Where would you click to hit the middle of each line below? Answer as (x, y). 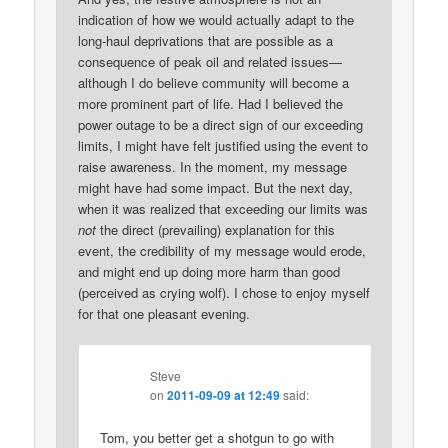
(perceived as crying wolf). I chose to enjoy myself (224, 293)
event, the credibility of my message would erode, (222, 251)
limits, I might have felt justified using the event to (223, 146)
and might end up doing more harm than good (209, 272)
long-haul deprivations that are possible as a (206, 41)
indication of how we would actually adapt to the (216, 20)
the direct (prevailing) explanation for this (216, 230)
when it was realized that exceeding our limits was (223, 209)
